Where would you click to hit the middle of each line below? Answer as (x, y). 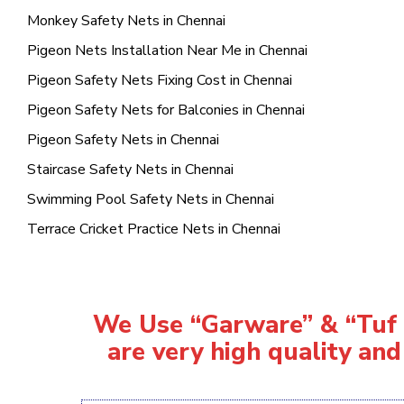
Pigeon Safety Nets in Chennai (123, 140)
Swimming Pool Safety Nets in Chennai (151, 199)
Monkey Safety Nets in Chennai (126, 21)
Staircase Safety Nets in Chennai (130, 170)
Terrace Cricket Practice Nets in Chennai (154, 229)
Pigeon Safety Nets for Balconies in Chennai (166, 110)
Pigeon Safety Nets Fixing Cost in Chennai (160, 80)
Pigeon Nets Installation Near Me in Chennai (167, 50)
